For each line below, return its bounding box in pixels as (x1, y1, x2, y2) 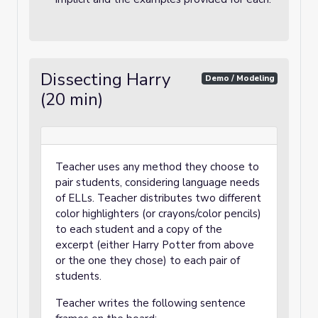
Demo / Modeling (204, 72, 275, 84)
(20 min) (40, 88, 103, 111)
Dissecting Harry (40, 68, 170, 91)
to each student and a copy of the (55, 222, 222, 236)
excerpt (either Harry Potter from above (55, 238, 254, 252)
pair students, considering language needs (55, 175, 260, 190)
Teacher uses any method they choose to (55, 160, 259, 174)
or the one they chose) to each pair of (55, 253, 240, 268)
